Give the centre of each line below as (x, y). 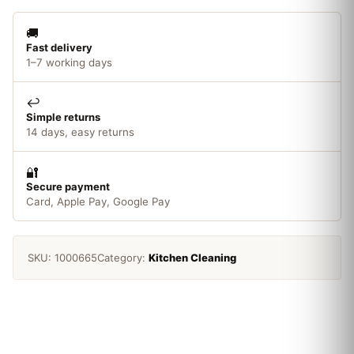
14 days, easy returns (80, 132)
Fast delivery (59, 47)
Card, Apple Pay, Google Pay (98, 201)
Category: (123, 258)
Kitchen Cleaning (192, 258)
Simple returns (63, 117)
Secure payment (68, 186)
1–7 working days (69, 62)
